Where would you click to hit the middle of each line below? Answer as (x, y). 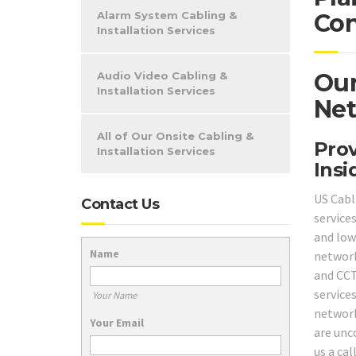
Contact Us (120, 204)
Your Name (114, 295)
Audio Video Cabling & (162, 75)
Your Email (117, 322)
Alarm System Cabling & (167, 15)
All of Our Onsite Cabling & (175, 136)
